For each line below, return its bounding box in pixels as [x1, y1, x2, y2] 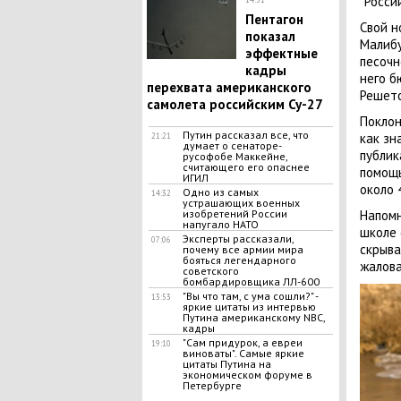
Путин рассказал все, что [182, 128, 309, 141]
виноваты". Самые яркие [182, 346, 304, 360]
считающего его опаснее [182, 160, 310, 174]
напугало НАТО [182, 218, 259, 231]
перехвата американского [146, 79, 311, 96]
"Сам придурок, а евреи [182, 336, 303, 349]
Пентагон [244, 11, 303, 28]
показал [244, 28, 295, 45]
